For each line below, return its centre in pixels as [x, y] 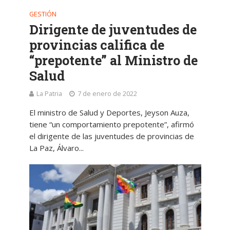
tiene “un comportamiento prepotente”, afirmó [111, 124]
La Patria [49, 94]
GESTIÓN [43, 14]
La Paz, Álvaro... [56, 148]
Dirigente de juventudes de [113, 30]
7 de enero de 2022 [107, 94]
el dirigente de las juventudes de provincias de [111, 136]
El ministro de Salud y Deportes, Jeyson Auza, [109, 113]
